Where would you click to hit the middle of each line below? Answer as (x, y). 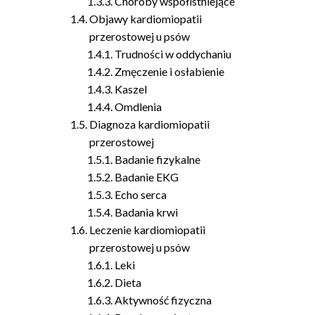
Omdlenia (139, 107)
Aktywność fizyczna (163, 300)
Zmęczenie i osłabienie (170, 71)
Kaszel (131, 89)
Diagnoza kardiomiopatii (150, 124)
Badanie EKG (147, 177)
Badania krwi (147, 212)
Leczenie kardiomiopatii (148, 230)
